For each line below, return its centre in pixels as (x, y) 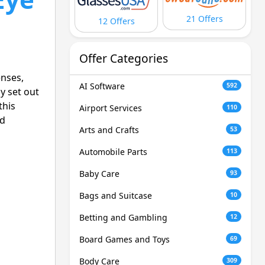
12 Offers (116, 21)
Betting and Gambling (123, 218)
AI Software (102, 86)
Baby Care (99, 174)
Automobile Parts (113, 152)
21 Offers (204, 18)
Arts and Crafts (109, 130)
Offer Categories (124, 59)
